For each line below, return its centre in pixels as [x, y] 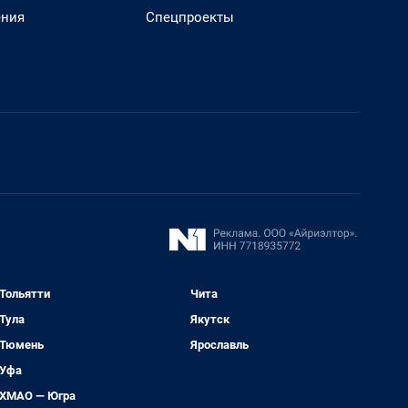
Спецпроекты [190, 17]
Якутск [210, 319]
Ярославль [220, 345]
